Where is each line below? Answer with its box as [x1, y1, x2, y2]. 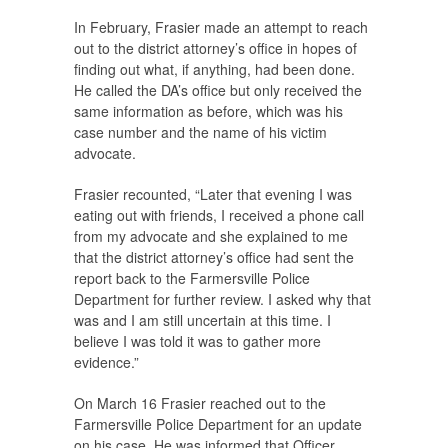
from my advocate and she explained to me [74, 226, 348, 247]
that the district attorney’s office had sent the [74, 247, 354, 268]
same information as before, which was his [74, 101, 343, 122]
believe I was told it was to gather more [74, 331, 321, 352]
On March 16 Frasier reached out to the [74, 393, 326, 414]
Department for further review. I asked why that [74, 289, 371, 310]
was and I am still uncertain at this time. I [74, 310, 331, 331]
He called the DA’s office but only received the [74, 80, 362, 101]
